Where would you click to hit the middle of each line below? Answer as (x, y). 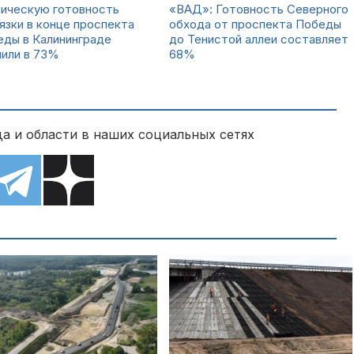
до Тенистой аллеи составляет (259, 39)
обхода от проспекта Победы (255, 24)
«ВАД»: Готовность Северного (259, 9)
